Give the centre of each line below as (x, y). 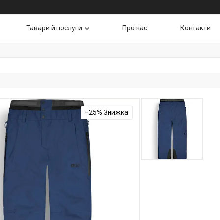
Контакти (195, 28)
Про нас (135, 28)
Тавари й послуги (54, 28)
